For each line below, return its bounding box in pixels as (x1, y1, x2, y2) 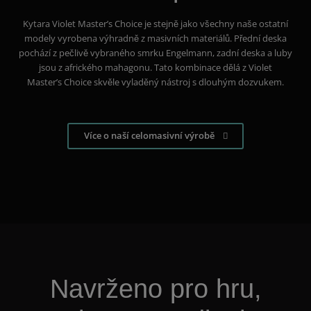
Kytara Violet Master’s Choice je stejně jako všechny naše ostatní (23, 17, 288, 30)
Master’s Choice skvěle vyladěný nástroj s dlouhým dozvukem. (27, 75, 284, 88)
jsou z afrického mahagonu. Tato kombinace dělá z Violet (39, 60, 272, 74)
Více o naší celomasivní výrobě (83, 129, 215, 142)
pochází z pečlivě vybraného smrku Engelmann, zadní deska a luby (19, 46, 292, 59)
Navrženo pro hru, (49, 274, 262, 304)
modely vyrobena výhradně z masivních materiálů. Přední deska (24, 31, 287, 44)
